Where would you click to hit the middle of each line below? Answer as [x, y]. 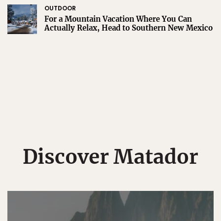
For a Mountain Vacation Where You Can [118, 19]
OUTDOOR [60, 8]
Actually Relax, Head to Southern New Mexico [129, 28]
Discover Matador [110, 157]
